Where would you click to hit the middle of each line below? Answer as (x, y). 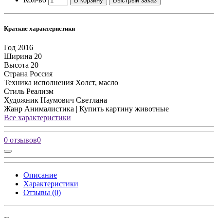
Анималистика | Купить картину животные (97, 109)
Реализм (40, 91)
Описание (40, 175)
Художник (21, 100)
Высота (16, 65)
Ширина (18, 56)
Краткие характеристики (39, 29)
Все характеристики (37, 118)
